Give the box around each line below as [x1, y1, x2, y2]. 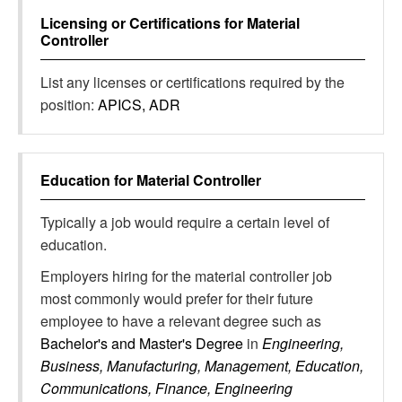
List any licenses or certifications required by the [40, 72, 345, 92]
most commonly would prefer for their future [40, 288, 313, 309]
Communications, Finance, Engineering [40, 378, 293, 398]
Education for [40, 170, 136, 190]
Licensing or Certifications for [40, 13, 247, 33]
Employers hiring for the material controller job [40, 266, 332, 286]
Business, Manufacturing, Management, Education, [40, 355, 363, 376]
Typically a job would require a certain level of [40, 212, 329, 232]
